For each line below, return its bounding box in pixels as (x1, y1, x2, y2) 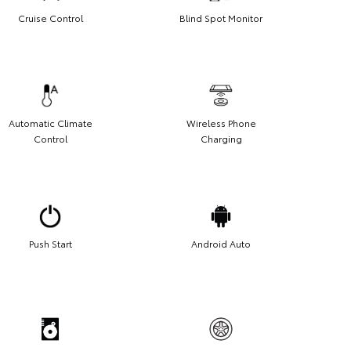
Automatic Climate (8, 115, 92, 129)
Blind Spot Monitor (179, 10, 262, 24)
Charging (200, 131, 242, 145)
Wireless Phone (186, 115, 256, 129)
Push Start (28, 236, 72, 250)
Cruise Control (17, 10, 83, 24)
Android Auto (191, 236, 251, 250)
